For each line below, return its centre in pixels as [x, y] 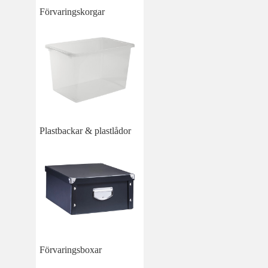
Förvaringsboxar [71, 250]
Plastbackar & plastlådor [85, 131]
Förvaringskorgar [72, 12]
